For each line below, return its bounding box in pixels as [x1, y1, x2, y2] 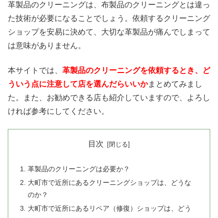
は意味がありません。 [8, 41, 86, 50]
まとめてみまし [148, 79, 202, 88]
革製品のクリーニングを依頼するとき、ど [62, 66, 210, 74]
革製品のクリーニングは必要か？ [28, 165, 130, 173]
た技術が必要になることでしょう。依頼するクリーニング [8, 14, 210, 23]
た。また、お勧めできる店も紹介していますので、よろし [8, 93, 210, 102]
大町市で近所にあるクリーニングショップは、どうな [28, 178, 192, 186]
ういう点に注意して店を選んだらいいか [8, 79, 148, 88]
